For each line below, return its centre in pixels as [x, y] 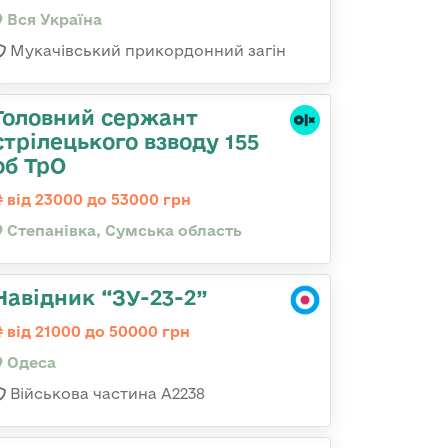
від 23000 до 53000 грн [97, 199]
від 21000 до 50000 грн [96, 331]
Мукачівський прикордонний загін [146, 50]
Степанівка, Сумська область [122, 230]
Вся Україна [52, 19]
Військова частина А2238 [105, 393]
